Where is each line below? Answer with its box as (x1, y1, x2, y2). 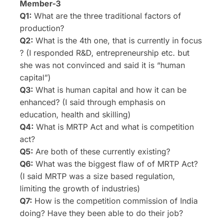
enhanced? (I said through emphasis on (20, 97, 165, 108)
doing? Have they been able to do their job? (20, 208, 183, 219)
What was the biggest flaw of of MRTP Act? (33, 159, 198, 169)
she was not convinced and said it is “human (20, 60, 185, 71)
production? (20, 23, 64, 34)
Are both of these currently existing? (33, 147, 170, 157)
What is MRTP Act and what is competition (34, 122, 194, 132)
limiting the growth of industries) (20, 184, 140, 194)
